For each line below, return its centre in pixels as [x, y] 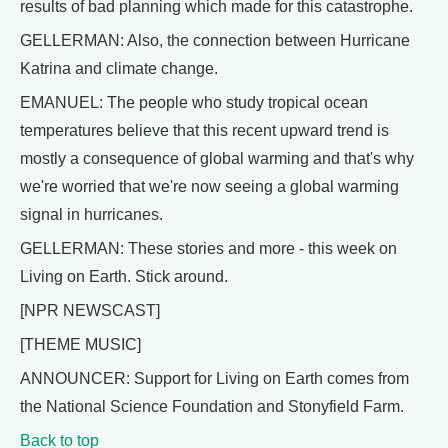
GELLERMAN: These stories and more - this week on [208, 248]
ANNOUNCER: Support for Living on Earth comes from [214, 378]
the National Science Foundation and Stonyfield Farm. [212, 406]
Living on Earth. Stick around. [124, 276]
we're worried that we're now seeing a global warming [209, 186]
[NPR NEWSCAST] [90, 310]
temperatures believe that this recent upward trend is [204, 130]
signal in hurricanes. [91, 214]
